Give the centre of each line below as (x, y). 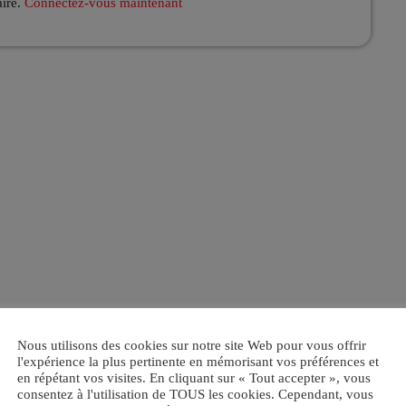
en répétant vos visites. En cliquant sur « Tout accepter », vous (194, 377)
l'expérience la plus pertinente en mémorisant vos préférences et (198, 361)
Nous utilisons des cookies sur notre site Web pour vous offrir (192, 345)
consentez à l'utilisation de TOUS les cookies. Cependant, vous (195, 394)
